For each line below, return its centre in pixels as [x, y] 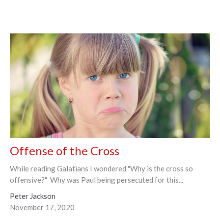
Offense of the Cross [65, 151]
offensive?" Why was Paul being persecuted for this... [96, 180]
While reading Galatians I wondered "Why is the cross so [101, 169]
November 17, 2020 [42, 207]
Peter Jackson [33, 196]
